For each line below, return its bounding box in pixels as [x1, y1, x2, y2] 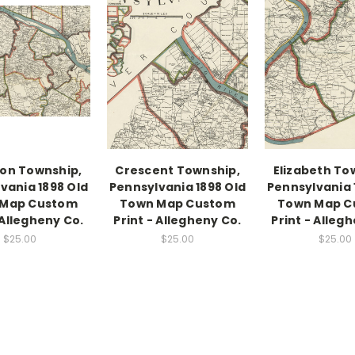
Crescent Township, [115, 162, 240, 179]
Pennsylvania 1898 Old [109, 179, 246, 196]
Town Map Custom [120, 196, 235, 212]
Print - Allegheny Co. [113, 212, 242, 229]
